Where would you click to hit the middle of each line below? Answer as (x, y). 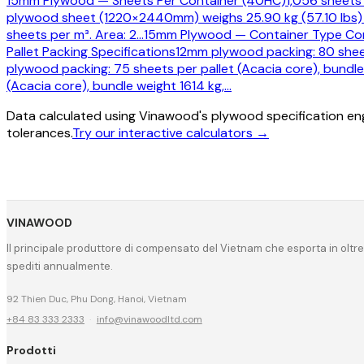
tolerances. (39, 132)
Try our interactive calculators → (171, 132)
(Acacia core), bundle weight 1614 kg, (115, 85)
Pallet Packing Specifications (91, 51)
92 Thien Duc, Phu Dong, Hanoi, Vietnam (97, 299)
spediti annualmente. (60, 266)
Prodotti (31, 350)
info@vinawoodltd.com (149, 320)
